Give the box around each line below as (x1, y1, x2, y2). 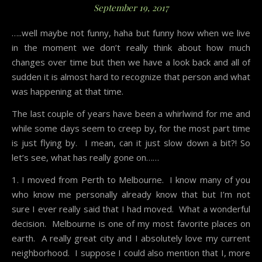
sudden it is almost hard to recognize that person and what (12, 71, 250, 83)
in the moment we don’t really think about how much (12, 42, 250, 54)
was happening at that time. (12, 85, 123, 98)
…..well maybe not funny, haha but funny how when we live (12, 27, 29, 39)
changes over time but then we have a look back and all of (12, 56, 250, 68)
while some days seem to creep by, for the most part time (12, 122, 250, 135)
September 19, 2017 (94, 2, 168, 14)
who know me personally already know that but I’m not (12, 188, 250, 201)
